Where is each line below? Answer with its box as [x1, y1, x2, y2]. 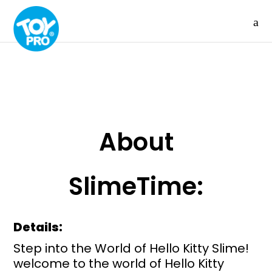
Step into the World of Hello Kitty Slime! [13, 240, 250, 257]
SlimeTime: [69, 169, 203, 203]
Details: [13, 219, 63, 236]
